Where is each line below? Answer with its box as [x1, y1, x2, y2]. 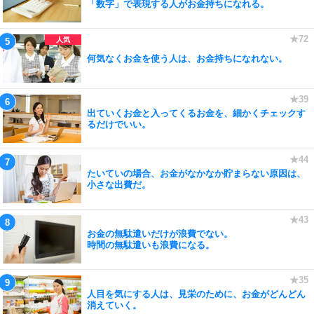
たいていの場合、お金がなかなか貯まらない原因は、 [87, 168, 306, 179]
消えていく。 [87, 299, 142, 310]
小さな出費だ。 [87, 179, 151, 190]
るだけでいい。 [87, 118, 151, 130]
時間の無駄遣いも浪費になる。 [87, 239, 214, 250]
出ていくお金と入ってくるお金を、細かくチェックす [87, 107, 306, 118]
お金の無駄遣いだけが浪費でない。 [87, 228, 233, 239]
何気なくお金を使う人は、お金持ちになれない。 [87, 53, 287, 64]
